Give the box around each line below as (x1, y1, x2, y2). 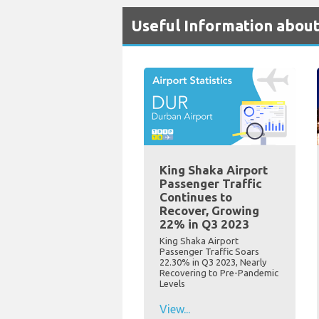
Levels (159, 278, 185, 288)
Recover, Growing (159, 203, 259, 217)
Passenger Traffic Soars (159, 246, 259, 256)
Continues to (159, 189, 232, 204)
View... (159, 302, 190, 315)
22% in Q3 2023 (159, 216, 249, 231)
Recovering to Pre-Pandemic (159, 267, 278, 278)
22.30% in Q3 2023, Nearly (159, 256, 266, 267)
